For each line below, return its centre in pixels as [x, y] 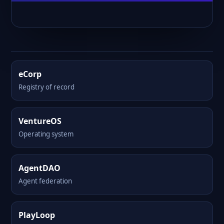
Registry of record [46, 87]
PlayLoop [37, 215]
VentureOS [40, 121]
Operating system [46, 134]
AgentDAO [39, 168]
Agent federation [45, 181]
